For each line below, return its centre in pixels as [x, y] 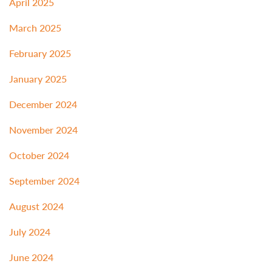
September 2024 [44, 181]
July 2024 [30, 232]
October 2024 [39, 155]
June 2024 [31, 257]
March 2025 [35, 28]
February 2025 [40, 53]
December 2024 [43, 104]
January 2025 [38, 79]
